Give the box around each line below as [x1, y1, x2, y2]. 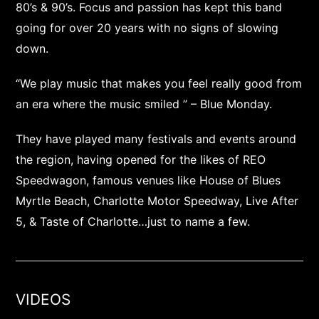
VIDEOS [16, 291, 71, 308]
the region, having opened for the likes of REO [16, 152, 266, 167]
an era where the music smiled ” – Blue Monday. [16, 97, 273, 111]
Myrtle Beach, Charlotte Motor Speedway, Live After [16, 194, 299, 208]
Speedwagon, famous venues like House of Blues [16, 173, 281, 187]
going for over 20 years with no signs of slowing [16, 21, 279, 35]
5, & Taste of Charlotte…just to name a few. [16, 214, 251, 229]
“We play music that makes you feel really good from [16, 76, 303, 90]
